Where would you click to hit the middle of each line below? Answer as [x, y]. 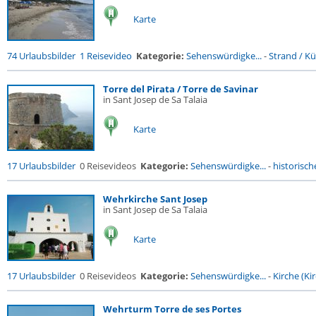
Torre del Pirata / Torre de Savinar [181, 89]
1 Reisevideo [106, 56]
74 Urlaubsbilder [41, 56]
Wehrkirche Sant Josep [155, 199]
